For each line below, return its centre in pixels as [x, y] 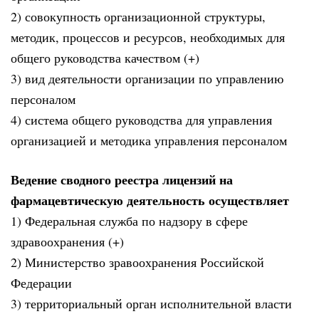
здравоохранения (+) [67, 241]
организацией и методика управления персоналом [149, 141]
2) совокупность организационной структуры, [138, 17]
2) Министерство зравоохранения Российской [137, 262]
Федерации [41, 282]
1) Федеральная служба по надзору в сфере [129, 220]
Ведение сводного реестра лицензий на [122, 179]
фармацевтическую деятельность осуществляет [150, 200]
